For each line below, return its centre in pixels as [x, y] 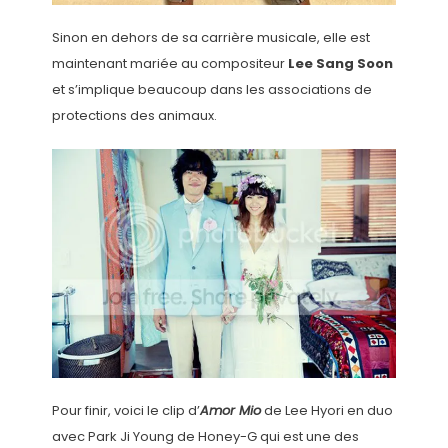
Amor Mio [230, 410]
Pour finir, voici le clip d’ [125, 410]
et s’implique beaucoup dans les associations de [211, 89]
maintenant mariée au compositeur [169, 63]
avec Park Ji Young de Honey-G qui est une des [205, 436]
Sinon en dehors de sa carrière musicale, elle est [210, 37]
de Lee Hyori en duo [326, 410]
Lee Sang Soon [340, 63]
